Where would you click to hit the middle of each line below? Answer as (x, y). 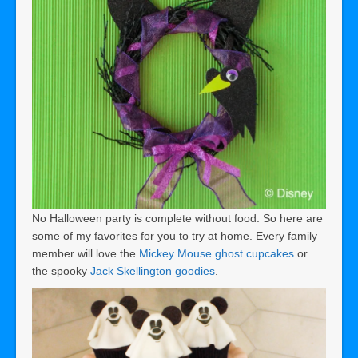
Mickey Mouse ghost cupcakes (217, 253)
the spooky (61, 270)
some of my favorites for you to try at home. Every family (175, 235)
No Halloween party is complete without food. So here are (177, 218)
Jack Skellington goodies (153, 270)
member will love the (86, 253)
